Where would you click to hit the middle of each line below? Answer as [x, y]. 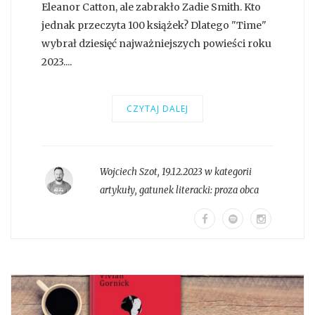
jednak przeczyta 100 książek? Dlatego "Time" [154, 25]
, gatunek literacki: [174, 190]
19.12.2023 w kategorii [206, 172]
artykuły [117, 190]
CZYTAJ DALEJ [157, 108]
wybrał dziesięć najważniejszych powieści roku [156, 43]
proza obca [236, 190]
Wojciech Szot [128, 172]
